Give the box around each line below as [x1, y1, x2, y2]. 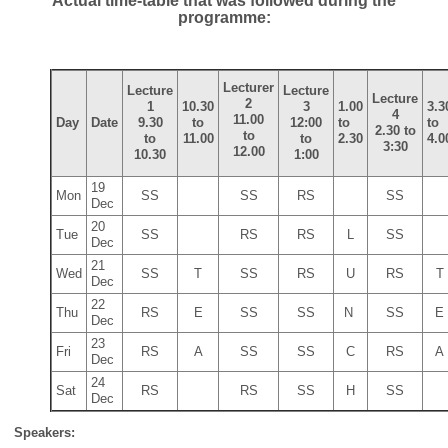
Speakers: [14, 424, 75, 440]
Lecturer [223, 80, 274, 96]
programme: [177, 9, 271, 27]
